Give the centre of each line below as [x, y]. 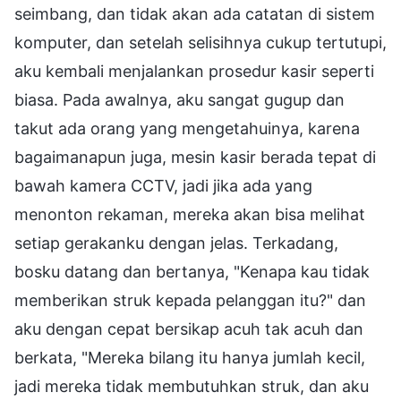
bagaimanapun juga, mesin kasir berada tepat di [195, 157]
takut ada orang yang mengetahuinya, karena [187, 128]
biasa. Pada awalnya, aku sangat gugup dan [179, 99]
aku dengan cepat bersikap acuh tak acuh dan [189, 328]
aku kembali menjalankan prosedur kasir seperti [194, 71]
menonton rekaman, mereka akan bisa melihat [190, 214]
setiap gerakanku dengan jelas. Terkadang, [176, 243]
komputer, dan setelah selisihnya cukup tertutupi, [200, 42]
